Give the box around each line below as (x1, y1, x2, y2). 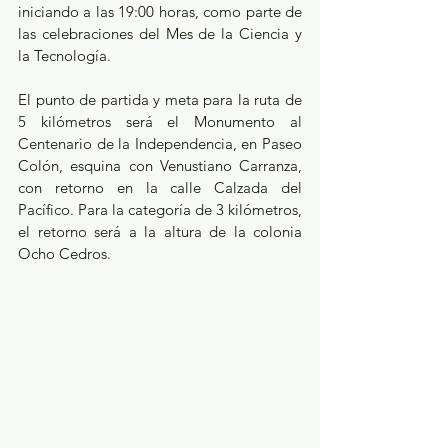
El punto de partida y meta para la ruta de (18, 90, 302, 110)
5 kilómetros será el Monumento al (18, 112, 302, 132)
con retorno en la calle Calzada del (18, 178, 302, 198)
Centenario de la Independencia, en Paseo (18, 134, 302, 154)
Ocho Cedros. (18, 244, 111, 264)
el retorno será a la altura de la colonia (18, 222, 302, 242)
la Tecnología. (18, 46, 111, 66)
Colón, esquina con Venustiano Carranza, (18, 156, 302, 176)
